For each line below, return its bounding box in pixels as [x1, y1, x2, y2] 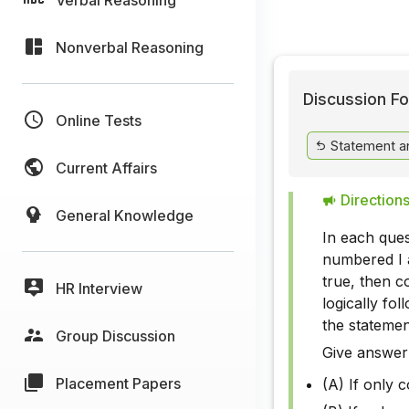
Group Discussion [56, 326, 175, 345]
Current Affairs [56, 158, 157, 177]
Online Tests [56, 110, 142, 130]
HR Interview [56, 278, 142, 298]
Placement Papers [56, 373, 181, 393]
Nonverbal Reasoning [56, 37, 204, 57]
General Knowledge [56, 205, 194, 225]
